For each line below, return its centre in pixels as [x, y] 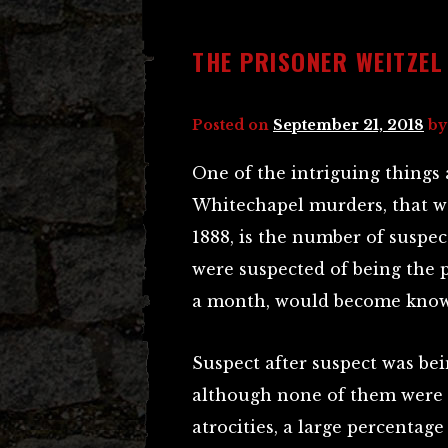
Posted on [232, 125]
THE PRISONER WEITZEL [317, 61]
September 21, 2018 [348, 125]
